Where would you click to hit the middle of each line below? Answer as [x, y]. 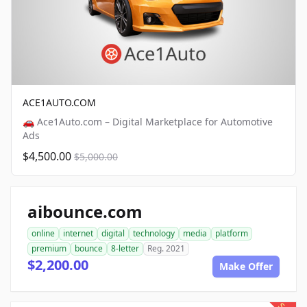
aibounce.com [85, 212]
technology [154, 234]
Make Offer [246, 267]
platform [232, 234]
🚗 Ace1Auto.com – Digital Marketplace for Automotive [148, 122]
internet [78, 234]
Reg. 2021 [166, 249]
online [43, 234]
